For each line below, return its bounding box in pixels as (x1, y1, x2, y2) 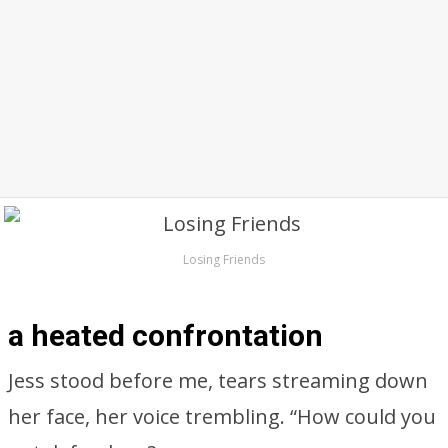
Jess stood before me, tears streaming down (8, 367, 428, 394)
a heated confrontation (8, 318, 323, 353)
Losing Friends (183, 251, 265, 268)
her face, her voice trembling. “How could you (8, 403, 436, 430)
